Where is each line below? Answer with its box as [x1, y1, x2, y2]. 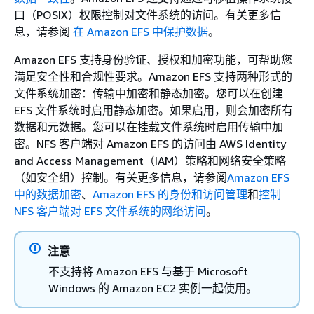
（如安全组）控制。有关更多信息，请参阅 [14, 170, 227, 184]
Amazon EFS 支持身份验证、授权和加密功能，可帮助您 [14, 53, 292, 67]
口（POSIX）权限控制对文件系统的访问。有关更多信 [14, 8, 281, 22]
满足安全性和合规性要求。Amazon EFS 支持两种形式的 [14, 69, 292, 83]
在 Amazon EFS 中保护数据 [73, 25, 208, 39]
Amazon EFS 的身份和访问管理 [93, 187, 247, 201]
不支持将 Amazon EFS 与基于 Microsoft [48, 264, 248, 278]
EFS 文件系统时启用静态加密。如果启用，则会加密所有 [14, 103, 293, 117]
